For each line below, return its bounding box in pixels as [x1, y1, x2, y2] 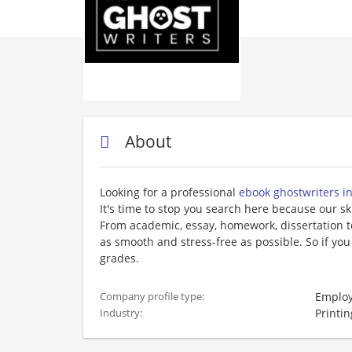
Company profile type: [100, 290, 207, 303]
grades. [100, 251, 139, 266]
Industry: [100, 306, 145, 320]
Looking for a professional [100, 185, 239, 200]
